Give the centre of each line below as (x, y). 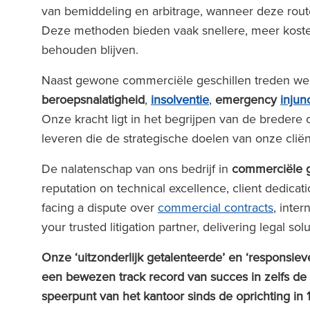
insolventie (180, 99)
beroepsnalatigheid (93, 99)
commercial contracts (216, 207)
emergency (248, 99)
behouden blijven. (92, 49)
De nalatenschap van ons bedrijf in (137, 168)
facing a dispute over (100, 207)
